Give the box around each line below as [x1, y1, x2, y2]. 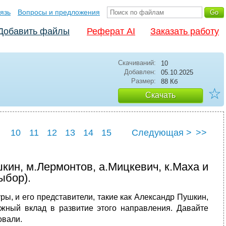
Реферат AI [87, 26, 135, 36]
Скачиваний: [118, 59, 156, 67]
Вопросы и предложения [18, 8, 100, 16]
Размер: [131, 77, 156, 85]
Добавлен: [124, 68, 156, 76]
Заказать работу [150, 26, 219, 36]
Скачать [145, 91, 176, 99]
